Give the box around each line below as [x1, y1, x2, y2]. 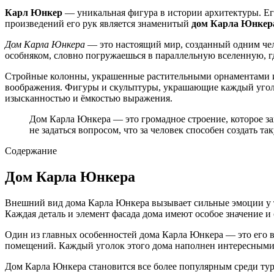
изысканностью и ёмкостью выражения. [5, 92, 172, 103]
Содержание [5, 145, 57, 156]
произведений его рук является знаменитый [5, 18, 191, 29]
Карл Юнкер [5, 7, 62, 18]
